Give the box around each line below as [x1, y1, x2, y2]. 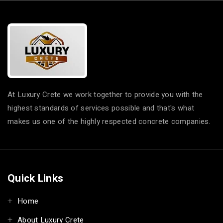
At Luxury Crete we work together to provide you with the [7, 89, 203, 100]
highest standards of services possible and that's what [7, 102, 195, 113]
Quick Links [7, 170, 64, 186]
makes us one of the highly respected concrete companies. [7, 115, 211, 127]
